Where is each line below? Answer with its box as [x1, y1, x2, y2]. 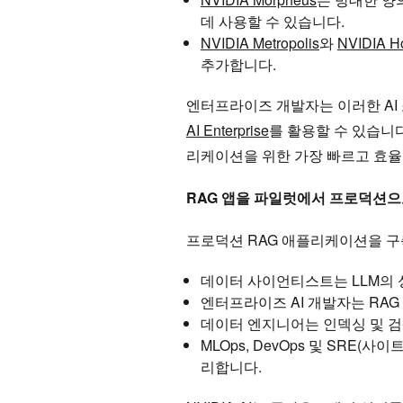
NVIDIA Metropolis [201, 32, 319, 54]
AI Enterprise [186, 120, 269, 141]
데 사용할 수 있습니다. [201, 11, 345, 32]
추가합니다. [201, 54, 276, 76]
